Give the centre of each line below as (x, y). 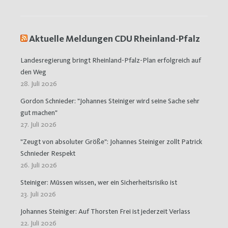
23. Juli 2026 (38, 194)
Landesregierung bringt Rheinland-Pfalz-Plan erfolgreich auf (111, 60)
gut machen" (39, 113)
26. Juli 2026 (39, 165)
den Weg (33, 72)
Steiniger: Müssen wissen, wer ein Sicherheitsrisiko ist (99, 182)
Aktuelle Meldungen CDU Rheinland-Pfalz (115, 39)
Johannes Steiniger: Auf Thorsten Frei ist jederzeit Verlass (105, 211)
